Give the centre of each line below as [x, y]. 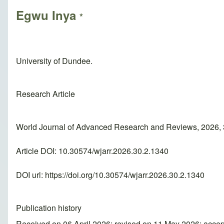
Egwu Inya [48, 15]
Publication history [49, 208]
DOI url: [30, 175]
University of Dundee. [54, 61]
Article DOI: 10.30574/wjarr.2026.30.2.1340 [92, 151]
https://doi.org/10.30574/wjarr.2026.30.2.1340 [125, 175]
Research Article [45, 94]
